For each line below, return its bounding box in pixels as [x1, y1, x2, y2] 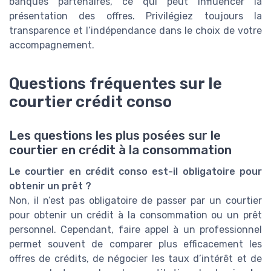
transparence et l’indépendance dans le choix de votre [9, 25, 262, 37]
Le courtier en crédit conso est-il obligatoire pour [9, 166, 262, 178]
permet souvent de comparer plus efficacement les [9, 238, 262, 250]
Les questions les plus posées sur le [9, 128, 221, 143]
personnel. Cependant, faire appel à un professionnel [9, 224, 262, 236]
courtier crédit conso [9, 93, 172, 111]
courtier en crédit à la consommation [9, 143, 232, 158]
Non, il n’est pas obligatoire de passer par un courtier [9, 195, 262, 207]
